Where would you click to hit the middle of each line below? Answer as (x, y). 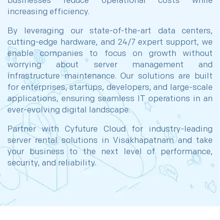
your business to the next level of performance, (110, 152)
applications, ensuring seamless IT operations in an (110, 99)
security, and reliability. (52, 163)
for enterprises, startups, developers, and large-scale (110, 87)
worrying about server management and (110, 65)
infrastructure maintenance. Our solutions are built (110, 76)
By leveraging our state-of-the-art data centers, (110, 31)
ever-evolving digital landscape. (69, 110)
